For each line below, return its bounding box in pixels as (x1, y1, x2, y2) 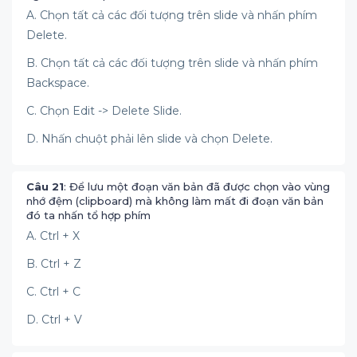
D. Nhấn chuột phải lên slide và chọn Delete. (26, 131, 273, 146)
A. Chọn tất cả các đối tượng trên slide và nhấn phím (26, 8, 317, 22)
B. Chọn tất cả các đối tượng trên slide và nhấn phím (26, 56, 318, 70)
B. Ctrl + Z (26, 257, 84, 271)
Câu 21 (26, 180, 64, 193)
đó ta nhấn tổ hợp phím (26, 209, 154, 222)
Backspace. (26, 76, 92, 90)
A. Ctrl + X (26, 229, 83, 243)
